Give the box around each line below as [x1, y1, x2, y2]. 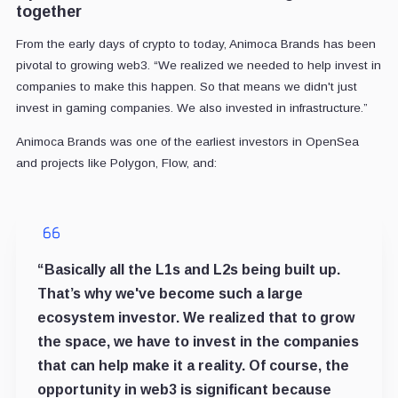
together [15, 3, 82, 21]
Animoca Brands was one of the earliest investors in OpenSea [15, 135, 359, 149]
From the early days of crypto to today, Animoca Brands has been [15, 37, 376, 52]
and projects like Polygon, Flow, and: [15, 156, 217, 171]
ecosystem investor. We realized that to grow [36, 310, 354, 326]
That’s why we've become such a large [36, 286, 303, 302]
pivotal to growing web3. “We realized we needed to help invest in [15, 59, 381, 73]
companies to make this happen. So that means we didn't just [15, 80, 357, 94]
